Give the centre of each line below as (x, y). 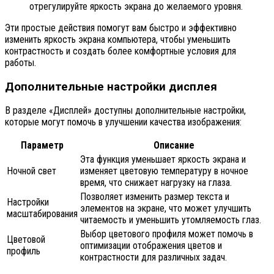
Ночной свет (31, 171)
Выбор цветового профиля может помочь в (167, 234)
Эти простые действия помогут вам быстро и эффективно (121, 28)
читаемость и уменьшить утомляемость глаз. (171, 220)
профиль (24, 251)
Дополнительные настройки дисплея (111, 87)
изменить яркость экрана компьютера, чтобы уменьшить (118, 39)
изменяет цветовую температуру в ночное (164, 171)
